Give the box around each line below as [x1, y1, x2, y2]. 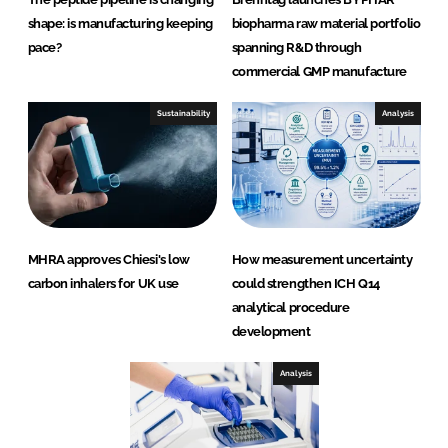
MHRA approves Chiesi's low [27, 252, 190, 268]
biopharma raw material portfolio [231, 16, 421, 32]
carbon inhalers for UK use [27, 276, 179, 292]
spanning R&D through [231, 40, 362, 56]
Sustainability [156, 108, 210, 119]
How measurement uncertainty [231, 252, 413, 268]
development [231, 324, 311, 340]
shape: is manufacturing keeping [27, 16, 213, 32]
